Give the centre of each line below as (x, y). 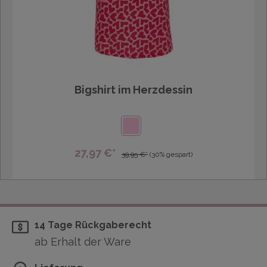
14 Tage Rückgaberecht (93, 225)
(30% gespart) (171, 155)
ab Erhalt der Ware (83, 241)
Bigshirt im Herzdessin (133, 89)
